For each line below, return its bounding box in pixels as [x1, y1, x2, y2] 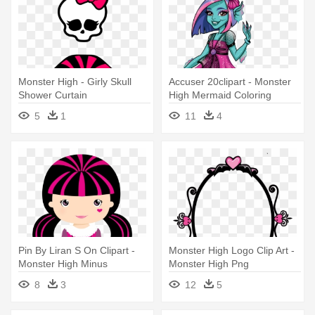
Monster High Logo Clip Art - [169, 244, 295, 256]
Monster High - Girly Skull [18, 75, 131, 87]
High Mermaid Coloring [169, 89, 271, 101]
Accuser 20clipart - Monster [169, 75, 291, 87]
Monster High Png [169, 257, 249, 269]
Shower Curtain [18, 89, 87, 101]
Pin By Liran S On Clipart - [18, 244, 135, 256]
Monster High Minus [18, 257, 108, 269]
